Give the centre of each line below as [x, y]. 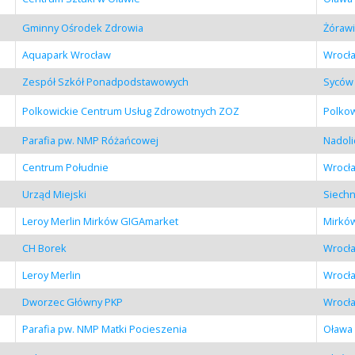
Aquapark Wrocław [66, 54]
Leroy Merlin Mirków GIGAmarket [100, 221]
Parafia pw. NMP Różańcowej [90, 140]
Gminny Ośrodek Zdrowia [82, 27]
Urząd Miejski [54, 194]
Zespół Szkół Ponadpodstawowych [105, 81]
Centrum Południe [65, 167]
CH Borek [44, 248]
